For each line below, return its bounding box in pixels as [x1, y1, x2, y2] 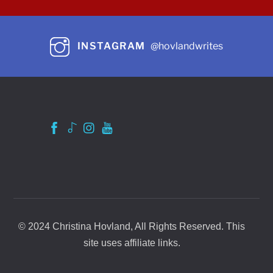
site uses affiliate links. [83, 237, 180, 248]
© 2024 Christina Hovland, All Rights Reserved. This [18, 221, 245, 232]
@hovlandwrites [150, 40, 223, 52]
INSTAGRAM [77, 40, 146, 52]
